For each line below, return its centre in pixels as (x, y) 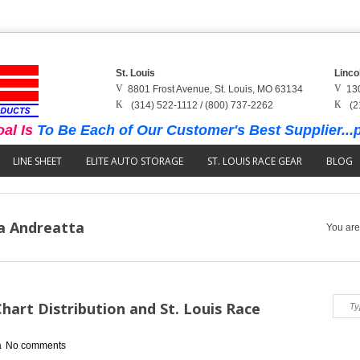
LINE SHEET (37, 161)
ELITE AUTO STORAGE (135, 161)
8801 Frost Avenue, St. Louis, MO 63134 (215, 89)
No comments (36, 346)
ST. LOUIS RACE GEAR (255, 161)
